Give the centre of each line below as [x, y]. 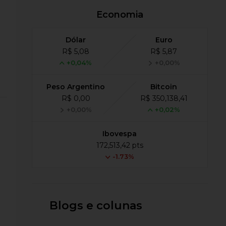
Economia [120, 15]
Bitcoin [164, 87]
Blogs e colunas [96, 206]
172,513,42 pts [120, 146]
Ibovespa [120, 134]
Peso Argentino [76, 87]
